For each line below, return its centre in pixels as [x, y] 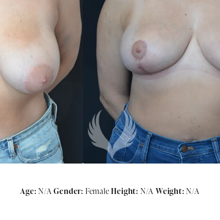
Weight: [170, 191]
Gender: [69, 191]
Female [97, 191]
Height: [125, 191]
